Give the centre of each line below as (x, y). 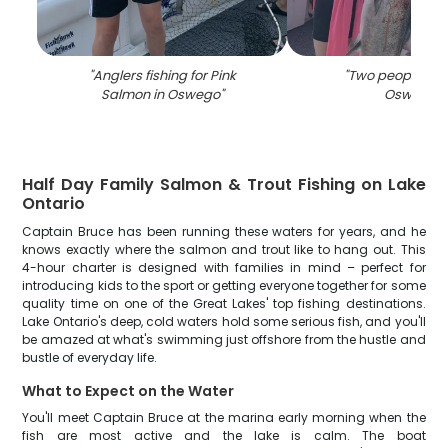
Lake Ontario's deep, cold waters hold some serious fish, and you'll (224, 321)
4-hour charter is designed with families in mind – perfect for (224, 267)
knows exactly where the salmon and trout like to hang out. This (224, 249)
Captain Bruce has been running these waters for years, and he (224, 231)
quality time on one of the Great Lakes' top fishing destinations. (224, 303)
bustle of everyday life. (90, 357)
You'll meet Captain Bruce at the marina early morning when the (224, 417)
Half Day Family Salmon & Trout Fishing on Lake (224, 184)
